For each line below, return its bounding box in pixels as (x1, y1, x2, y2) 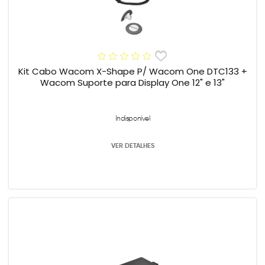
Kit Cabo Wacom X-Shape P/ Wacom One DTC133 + (18, 65, 247, 78)
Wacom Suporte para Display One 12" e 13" (40, 76, 225, 89)
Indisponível (115, 114, 150, 123)
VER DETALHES (111, 141, 154, 150)
